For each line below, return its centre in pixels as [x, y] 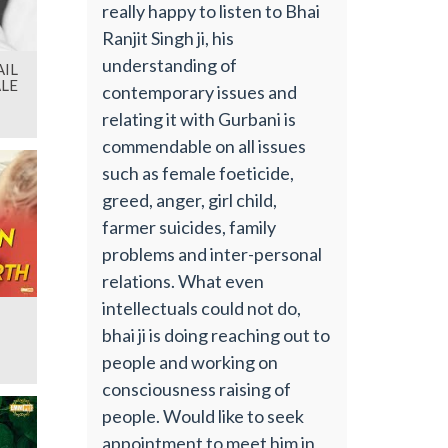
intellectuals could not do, [202, 307]
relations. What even [183, 280]
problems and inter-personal [212, 253]
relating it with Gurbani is [199, 118]
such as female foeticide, [198, 172]
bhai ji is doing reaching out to [216, 334]
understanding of [170, 64]
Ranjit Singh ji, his [168, 37]
